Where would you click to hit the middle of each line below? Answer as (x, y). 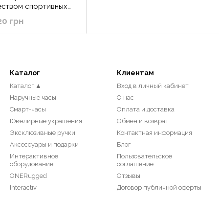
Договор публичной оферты (159, 188)
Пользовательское (144, 156)
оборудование (32, 164)
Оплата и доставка (146, 109)
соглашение (135, 164)
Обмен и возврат (143, 121)
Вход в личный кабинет (153, 86)
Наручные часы (33, 98)
